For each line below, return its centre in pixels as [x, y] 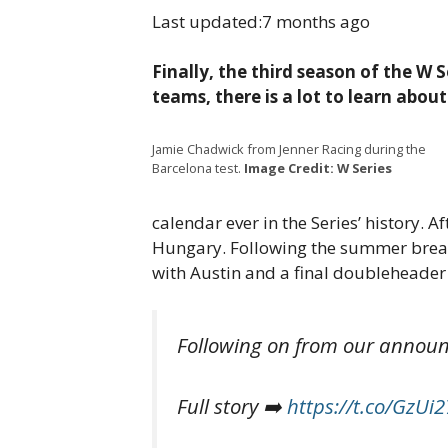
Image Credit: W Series [318, 167]
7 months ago [316, 21]
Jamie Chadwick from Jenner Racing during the [289, 148]
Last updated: [207, 21]
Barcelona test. [198, 167]
